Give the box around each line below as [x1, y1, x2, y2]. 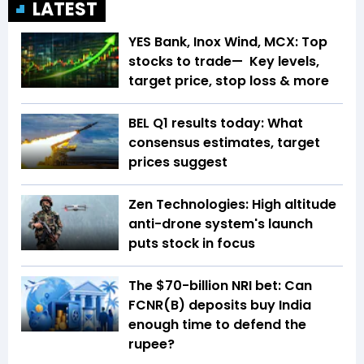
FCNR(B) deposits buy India [128, 296, 311, 315]
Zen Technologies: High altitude [128, 195, 336, 214]
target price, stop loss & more [128, 71, 329, 91]
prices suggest [128, 153, 227, 172]
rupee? [128, 335, 175, 354]
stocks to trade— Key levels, [128, 52, 319, 71]
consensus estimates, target [128, 133, 320, 153]
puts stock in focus [128, 234, 258, 253]
